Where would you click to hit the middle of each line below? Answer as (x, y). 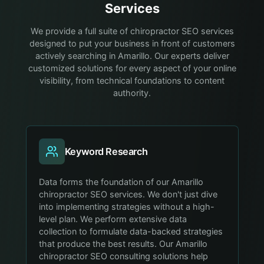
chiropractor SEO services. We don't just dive (128, 194)
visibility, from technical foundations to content (132, 81)
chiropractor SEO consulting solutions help (124, 256)
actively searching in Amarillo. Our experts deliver (132, 56)
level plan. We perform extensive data (113, 219)
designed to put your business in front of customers (132, 44)
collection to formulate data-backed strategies (131, 231)
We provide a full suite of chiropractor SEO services (132, 31)
